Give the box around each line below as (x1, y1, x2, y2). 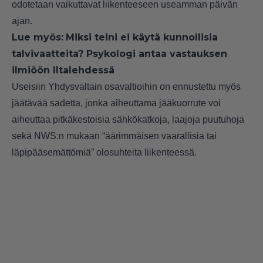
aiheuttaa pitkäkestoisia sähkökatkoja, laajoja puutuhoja (12, 114, 244, 125)
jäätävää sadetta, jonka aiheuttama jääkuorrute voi (12, 98, 221, 109)
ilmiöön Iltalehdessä (12, 65, 114, 76)
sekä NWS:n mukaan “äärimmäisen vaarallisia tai (12, 131, 217, 141)
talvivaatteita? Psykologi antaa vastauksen (12, 48, 227, 60)
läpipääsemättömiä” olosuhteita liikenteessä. (12, 147, 197, 158)
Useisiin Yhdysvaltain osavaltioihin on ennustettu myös (12, 82, 241, 92)
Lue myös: (12, 32, 63, 43)
